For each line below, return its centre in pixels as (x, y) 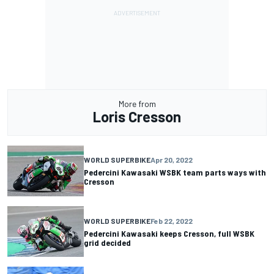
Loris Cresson (137, 116)
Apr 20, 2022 (172, 160)
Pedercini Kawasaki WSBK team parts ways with (175, 172)
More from (137, 103)
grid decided (107, 242)
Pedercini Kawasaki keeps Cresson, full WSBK (169, 233)
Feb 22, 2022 (172, 220)
